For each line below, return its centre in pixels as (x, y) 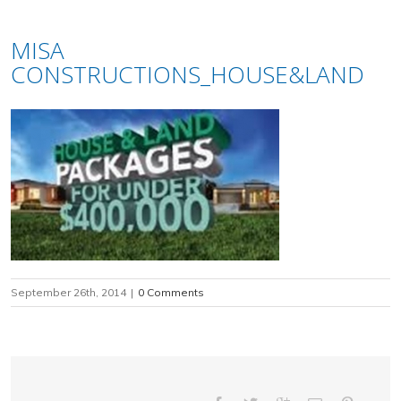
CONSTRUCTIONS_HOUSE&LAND (188, 74)
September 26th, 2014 (68, 292)
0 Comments (171, 292)
